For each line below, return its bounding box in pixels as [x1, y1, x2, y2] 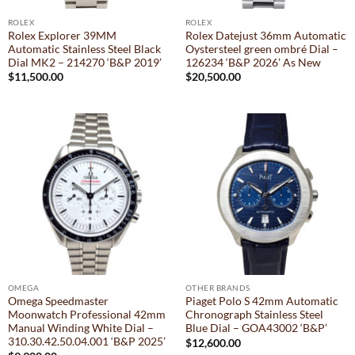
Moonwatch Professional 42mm [7, 308, 166, 322]
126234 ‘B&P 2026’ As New [185, 55, 321, 69]
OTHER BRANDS [185, 283, 250, 293]
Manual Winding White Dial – [7, 322, 154, 335]
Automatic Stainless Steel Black [7, 42, 161, 55]
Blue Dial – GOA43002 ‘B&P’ [185, 322, 327, 335]
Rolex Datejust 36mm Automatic [185, 29, 346, 42]
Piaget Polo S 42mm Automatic [185, 295, 338, 308]
